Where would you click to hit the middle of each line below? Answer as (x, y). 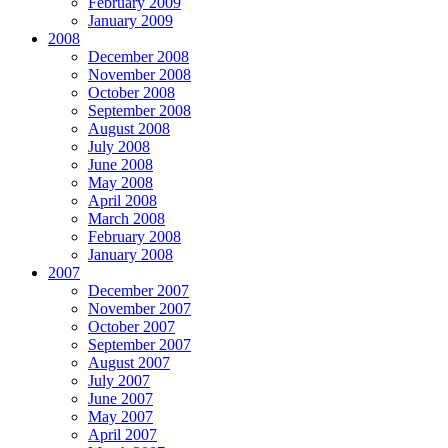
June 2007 (120, 399)
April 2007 (122, 435)
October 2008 (131, 93)
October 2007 (131, 327)
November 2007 (139, 309)
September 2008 (139, 111)
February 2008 (134, 237)
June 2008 (120, 165)
